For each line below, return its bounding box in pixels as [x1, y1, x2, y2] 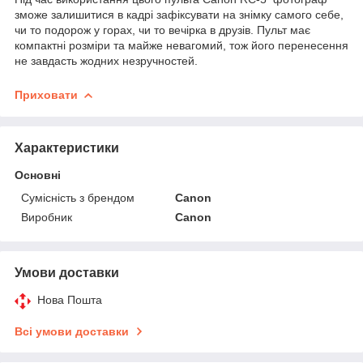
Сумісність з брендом [21, 190, 135, 204]
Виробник [21, 210, 72, 224]
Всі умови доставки [15, 324, 129, 338]
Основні [15, 168, 61, 181]
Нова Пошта [37, 293, 102, 306]
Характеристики [15, 140, 119, 155]
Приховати [15, 88, 78, 101]
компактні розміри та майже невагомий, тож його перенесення [15, 38, 348, 52]
